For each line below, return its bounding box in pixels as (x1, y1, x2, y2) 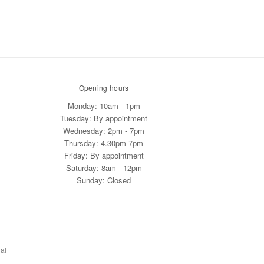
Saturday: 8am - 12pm (65, 162, 142, 174)
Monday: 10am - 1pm (67, 100, 140, 112)
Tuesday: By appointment (60, 113, 147, 124)
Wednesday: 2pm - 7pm (63, 125, 144, 137)
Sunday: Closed (77, 174, 131, 186)
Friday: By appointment (64, 150, 144, 161)
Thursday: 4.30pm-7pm (64, 137, 143, 149)
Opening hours (78, 82, 129, 93)
